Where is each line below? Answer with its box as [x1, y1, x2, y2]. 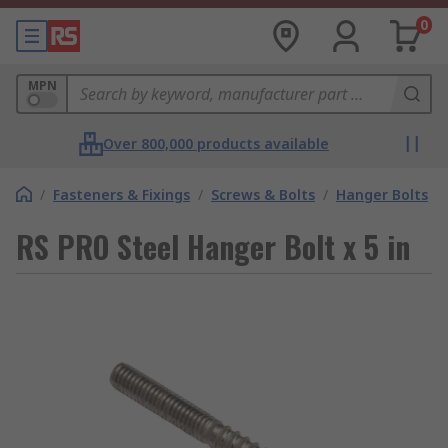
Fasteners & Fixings [53, 185, 190, 204]
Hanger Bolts [336, 185, 428, 204]
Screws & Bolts [211, 185, 315, 204]
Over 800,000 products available [103, 134, 329, 153]
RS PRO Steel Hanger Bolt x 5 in [16, 224, 410, 269]
